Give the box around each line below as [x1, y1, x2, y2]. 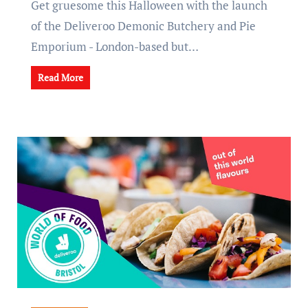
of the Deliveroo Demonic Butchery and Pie [30, 18, 256, 34]
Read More [37, 71, 83, 84]
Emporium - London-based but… [30, 38, 199, 54]
